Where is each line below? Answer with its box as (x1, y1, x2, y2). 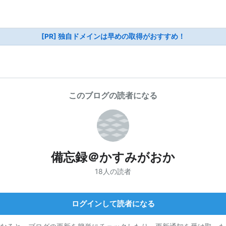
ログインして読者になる (71, 198, 155, 208)
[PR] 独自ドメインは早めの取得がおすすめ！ (41, 32, 185, 40)
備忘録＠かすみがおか (51, 150, 175, 164)
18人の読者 (95, 166, 131, 176)
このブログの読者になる (69, 90, 157, 100)
